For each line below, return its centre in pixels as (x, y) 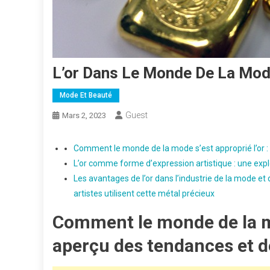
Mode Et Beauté (86, 95)
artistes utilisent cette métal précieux (144, 193)
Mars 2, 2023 (84, 115)
